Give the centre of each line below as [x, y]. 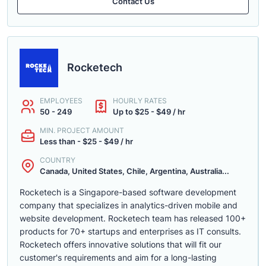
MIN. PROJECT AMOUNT [82, 130]
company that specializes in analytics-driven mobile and [129, 205]
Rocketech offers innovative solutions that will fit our [121, 244]
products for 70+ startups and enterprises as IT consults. [130, 231]
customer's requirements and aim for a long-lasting [118, 257]
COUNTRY [58, 160]
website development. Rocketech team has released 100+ [133, 218]
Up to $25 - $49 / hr [149, 112]
